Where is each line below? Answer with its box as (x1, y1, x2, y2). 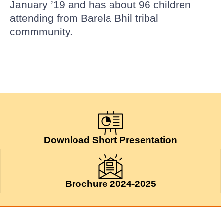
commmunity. (10, 26, 73, 37)
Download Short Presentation (44, 135, 177, 146)
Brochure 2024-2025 (65, 179, 156, 189)
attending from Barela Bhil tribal (10, 12, 158, 24)
